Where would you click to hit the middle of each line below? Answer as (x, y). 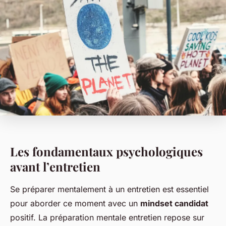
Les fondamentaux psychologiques (106, 152)
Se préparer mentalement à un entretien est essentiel (109, 189)
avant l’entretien (55, 167)
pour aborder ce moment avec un (75, 204)
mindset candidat (174, 204)
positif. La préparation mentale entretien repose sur (107, 218)
